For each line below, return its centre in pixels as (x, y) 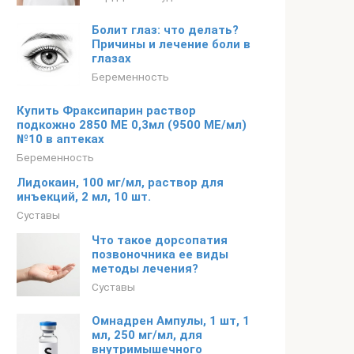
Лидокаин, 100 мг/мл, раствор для (120, 183)
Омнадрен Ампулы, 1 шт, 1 (171, 321)
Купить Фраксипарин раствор (106, 111)
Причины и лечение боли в (171, 44)
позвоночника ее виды (160, 254)
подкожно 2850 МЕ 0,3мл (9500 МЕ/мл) (132, 125)
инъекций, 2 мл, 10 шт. (84, 197)
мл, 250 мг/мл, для (147, 335)
